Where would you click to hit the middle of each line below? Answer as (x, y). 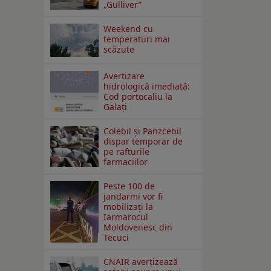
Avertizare (124, 76)
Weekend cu (129, 29)
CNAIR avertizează (141, 262)
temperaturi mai (137, 39)
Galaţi (116, 107)
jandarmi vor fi (133, 197)
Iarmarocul (126, 217)
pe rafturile (127, 152)
